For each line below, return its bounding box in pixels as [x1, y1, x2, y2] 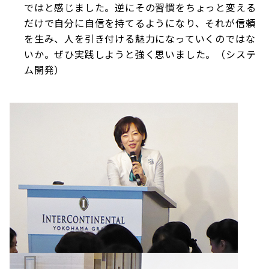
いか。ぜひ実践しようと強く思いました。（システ [24, 47, 256, 61]
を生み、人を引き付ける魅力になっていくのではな [24, 31, 256, 46]
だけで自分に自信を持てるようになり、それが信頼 [24, 16, 256, 30]
